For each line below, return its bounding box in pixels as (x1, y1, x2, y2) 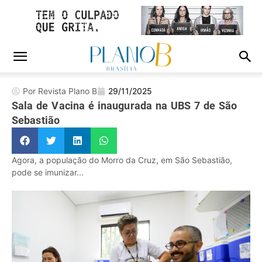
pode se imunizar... (12, 167, 84, 177)
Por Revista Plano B (23, 86, 97, 96)
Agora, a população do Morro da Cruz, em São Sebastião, (12, 155, 232, 165)
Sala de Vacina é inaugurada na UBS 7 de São (12, 98, 237, 112)
